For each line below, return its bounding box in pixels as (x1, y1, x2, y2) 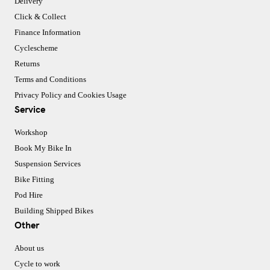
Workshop (14, 127, 48, 137)
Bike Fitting (14, 174, 54, 184)
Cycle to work (14, 259, 60, 268)
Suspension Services (14, 159, 81, 168)
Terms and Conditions (14, 74, 86, 84)
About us (14, 243, 44, 253)
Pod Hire (14, 190, 43, 199)
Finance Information (14, 27, 81, 37)
